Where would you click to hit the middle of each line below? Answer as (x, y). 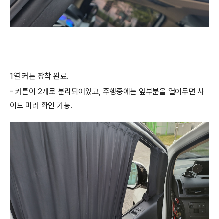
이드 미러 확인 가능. (42, 105)
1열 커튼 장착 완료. (40, 76)
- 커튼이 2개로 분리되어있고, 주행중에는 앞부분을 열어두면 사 (107, 92)
